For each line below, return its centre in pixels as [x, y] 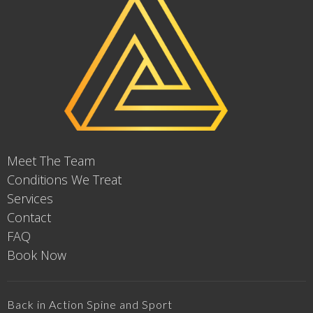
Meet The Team [51, 161]
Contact [29, 218]
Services [30, 199]
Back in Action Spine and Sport [90, 305]
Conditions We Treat [64, 180]
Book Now [37, 255]
